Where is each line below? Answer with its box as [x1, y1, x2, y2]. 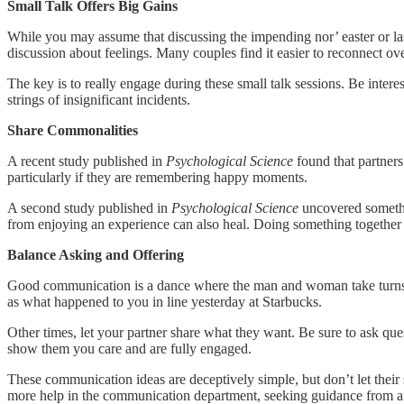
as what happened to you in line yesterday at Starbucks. [7, 293, 322, 309]
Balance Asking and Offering [7, 246, 184, 262]
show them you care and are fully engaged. [7, 340, 252, 356]
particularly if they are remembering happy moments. [7, 169, 308, 185]
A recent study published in [7, 152, 166, 169]
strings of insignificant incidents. [7, 91, 190, 107]
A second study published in [7, 199, 171, 216]
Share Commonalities [7, 122, 138, 138]
